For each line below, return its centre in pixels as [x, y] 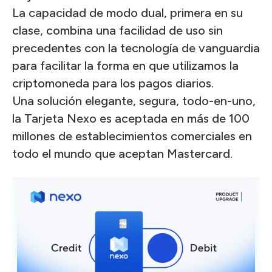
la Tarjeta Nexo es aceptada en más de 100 [131, 118]
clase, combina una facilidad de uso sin [117, 30]
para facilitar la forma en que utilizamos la [125, 66]
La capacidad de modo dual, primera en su [127, 13]
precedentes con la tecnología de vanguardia [136, 48]
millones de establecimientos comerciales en [132, 136]
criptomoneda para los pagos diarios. [113, 83]
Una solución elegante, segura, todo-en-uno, [134, 101]
